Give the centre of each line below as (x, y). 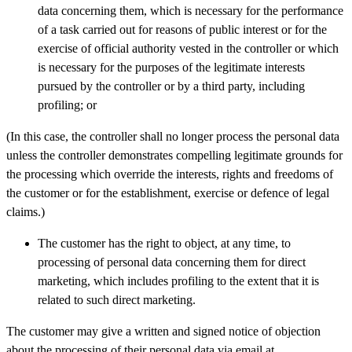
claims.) (26, 211)
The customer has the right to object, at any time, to (164, 243)
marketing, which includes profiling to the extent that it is (178, 280)
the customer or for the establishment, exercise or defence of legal (168, 192)
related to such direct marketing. (117, 299)
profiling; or (67, 104)
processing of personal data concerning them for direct (172, 262)
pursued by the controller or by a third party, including (171, 86)
